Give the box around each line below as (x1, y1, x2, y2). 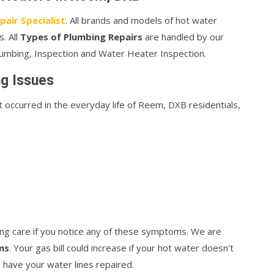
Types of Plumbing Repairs (20, 31, 143, 43)
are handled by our (143, 31, 224, 43)
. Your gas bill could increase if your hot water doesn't (9, 242, 234, 254)
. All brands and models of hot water (65, 14, 217, 26)
